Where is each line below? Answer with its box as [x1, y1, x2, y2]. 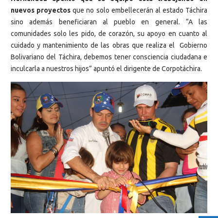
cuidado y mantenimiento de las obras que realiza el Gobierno [11, 41, 207, 49]
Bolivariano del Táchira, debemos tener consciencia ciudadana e [11, 53, 207, 61]
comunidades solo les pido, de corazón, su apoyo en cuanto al [11, 29, 207, 37]
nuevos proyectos [11, 6, 71, 14]
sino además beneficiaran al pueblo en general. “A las [11, 18, 207, 26]
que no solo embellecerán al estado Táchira [71, 6, 207, 14]
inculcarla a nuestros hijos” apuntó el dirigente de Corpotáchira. [11, 64, 202, 73]
